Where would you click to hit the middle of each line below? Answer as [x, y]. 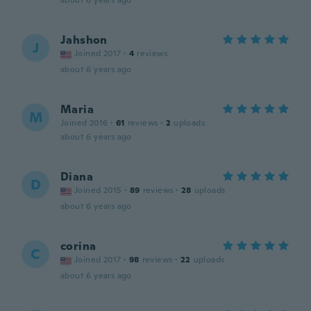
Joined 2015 [98, 190]
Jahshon [84, 40]
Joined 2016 [84, 123]
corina [78, 246]
